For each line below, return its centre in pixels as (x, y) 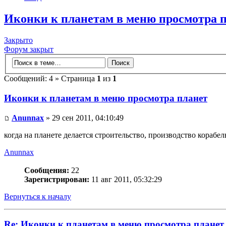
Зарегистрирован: (57, 179)
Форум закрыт (29, 49)
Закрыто (18, 40)
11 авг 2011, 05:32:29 (126, 179)
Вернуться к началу (38, 196)
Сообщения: (47, 170)
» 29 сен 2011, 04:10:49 (84, 118)
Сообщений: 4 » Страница (50, 79)
